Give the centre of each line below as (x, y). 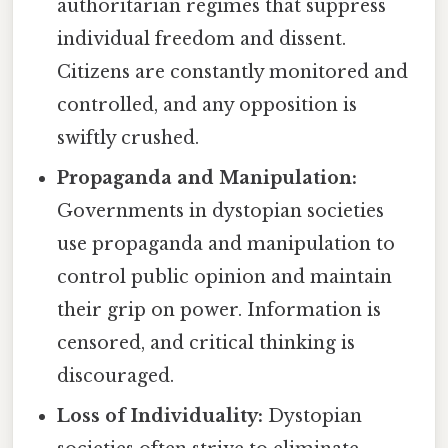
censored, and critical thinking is (206, 342)
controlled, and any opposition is (207, 104)
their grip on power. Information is (219, 309)
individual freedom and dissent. (202, 38)
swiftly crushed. (128, 137)
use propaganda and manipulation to (226, 243)
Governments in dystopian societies (221, 210)
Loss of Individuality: (160, 415)
